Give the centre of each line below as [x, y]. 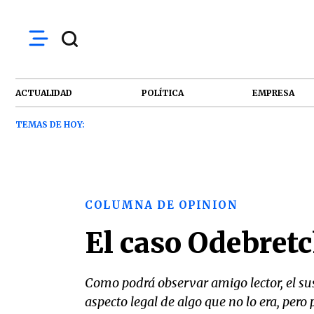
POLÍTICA [162, 93]
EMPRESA [274, 93]
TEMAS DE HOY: [50, 124]
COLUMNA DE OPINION [161, 205]
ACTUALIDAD [44, 93]
